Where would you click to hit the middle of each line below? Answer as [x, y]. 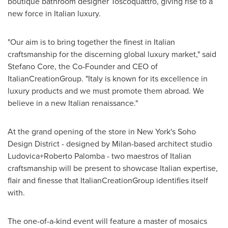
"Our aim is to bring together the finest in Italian [91, 42]
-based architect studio [172, 144]
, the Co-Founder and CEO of [106, 66]
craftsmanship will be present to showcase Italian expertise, [113, 168]
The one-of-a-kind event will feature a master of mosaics [107, 221]
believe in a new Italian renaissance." [73, 103]
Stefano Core [31, 66]
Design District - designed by [60, 144]
